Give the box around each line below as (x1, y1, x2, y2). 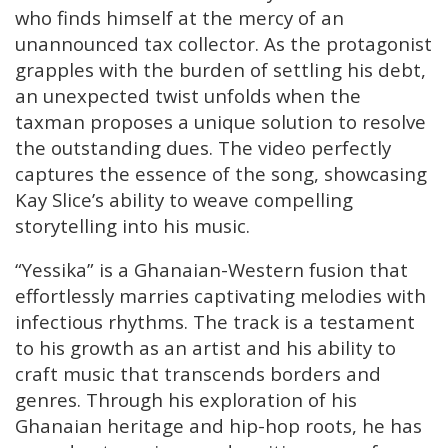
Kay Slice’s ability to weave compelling (15, 186, 353, 212)
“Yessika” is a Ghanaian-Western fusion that (15, 257, 408, 283)
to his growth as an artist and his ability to (15, 335, 396, 361)
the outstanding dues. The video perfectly (15, 134, 391, 160)
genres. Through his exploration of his (15, 387, 357, 413)
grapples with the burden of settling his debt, (15, 56, 426, 82)
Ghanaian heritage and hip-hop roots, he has (15, 413, 422, 439)
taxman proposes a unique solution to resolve (15, 108, 426, 134)
